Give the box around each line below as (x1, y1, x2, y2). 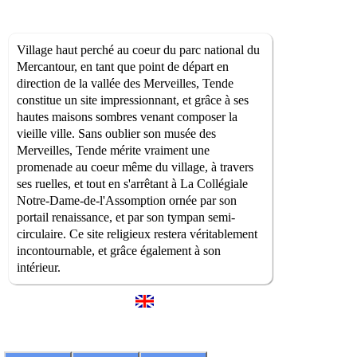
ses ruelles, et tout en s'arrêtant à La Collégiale (17, 177, 248, 191)
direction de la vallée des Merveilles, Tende (17, 76, 233, 91)
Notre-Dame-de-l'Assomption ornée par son (17, 194, 237, 208)
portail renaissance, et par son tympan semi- (17, 210, 235, 225)
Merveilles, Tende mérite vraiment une (17, 143, 210, 158)
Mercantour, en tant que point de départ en (17, 60, 229, 74)
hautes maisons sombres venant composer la (17, 110, 237, 124)
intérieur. (17, 261, 61, 275)
